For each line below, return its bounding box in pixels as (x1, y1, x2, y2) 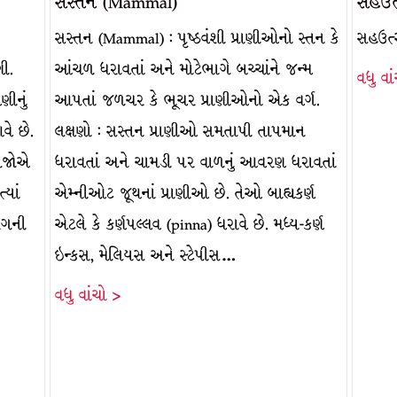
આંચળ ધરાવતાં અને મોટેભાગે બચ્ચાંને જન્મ (54, 58, 313, 82)
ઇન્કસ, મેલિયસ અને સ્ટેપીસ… (54, 244, 237, 268)
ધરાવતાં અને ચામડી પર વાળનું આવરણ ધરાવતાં (54, 151, 337, 175)
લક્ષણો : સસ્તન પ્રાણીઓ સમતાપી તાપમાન (54, 120, 306, 144)
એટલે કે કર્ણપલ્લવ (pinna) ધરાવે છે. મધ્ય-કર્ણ (54, 213, 324, 237)
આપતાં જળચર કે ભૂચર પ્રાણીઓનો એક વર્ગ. (54, 89, 320, 113)
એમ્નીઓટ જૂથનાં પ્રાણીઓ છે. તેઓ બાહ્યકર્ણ (54, 182, 315, 206)
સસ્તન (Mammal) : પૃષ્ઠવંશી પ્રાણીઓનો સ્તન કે (54, 27, 339, 51)
